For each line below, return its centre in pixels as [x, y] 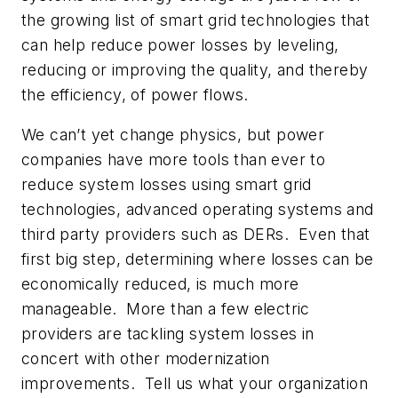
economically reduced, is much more [160, 284]
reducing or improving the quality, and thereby [195, 69]
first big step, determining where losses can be [198, 259]
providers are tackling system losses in [168, 334]
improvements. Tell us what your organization [195, 384]
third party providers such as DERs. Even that [196, 235]
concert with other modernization [146, 359]
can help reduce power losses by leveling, [180, 44]
